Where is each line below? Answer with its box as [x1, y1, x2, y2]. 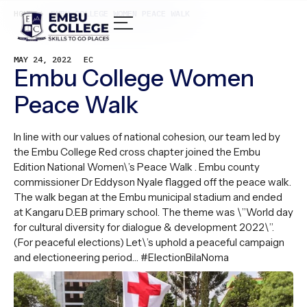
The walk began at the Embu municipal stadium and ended [14, 191, 282, 204]
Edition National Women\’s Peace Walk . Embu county [14, 160, 260, 173]
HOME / [14, 8, 42, 19]
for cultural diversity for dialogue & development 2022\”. [14, 221, 274, 234]
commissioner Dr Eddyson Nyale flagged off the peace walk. [14, 175, 291, 188]
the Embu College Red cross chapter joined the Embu [14, 145, 260, 158]
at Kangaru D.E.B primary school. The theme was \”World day [14, 206, 293, 219]
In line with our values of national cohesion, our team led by [14, 130, 280, 143]
